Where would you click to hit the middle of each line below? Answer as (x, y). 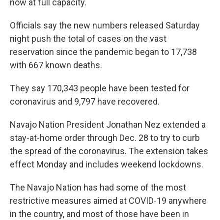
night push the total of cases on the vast (88, 39)
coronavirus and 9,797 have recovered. (85, 102)
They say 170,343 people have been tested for (100, 88)
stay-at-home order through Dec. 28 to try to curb (105, 138)
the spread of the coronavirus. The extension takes (109, 151)
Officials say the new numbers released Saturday (105, 26)
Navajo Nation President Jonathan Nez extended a (108, 125)
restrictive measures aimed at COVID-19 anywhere (108, 201)
